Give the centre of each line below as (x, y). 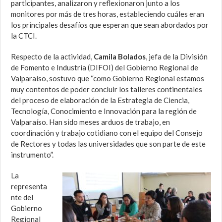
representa (29, 187)
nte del (22, 197)
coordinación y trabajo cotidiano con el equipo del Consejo (107, 133)
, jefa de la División (177, 57)
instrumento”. (32, 155)
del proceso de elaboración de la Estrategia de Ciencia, (100, 100)
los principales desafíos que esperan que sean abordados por (110, 25)
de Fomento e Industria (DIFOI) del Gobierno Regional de (105, 68)
